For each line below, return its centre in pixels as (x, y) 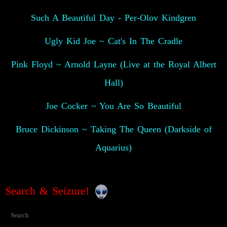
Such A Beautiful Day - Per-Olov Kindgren (113, 17)
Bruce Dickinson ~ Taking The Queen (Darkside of (113, 129)
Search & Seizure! (49, 191)
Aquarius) (113, 147)
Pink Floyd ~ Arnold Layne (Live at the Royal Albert (113, 64)
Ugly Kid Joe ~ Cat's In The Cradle (113, 41)
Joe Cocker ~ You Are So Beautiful (113, 106)
